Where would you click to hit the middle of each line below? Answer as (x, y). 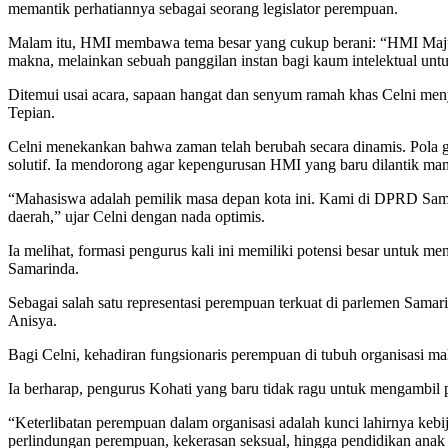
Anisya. (32, 320)
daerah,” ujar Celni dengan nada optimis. (136, 216)
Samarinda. (43, 268)
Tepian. (31, 112)
